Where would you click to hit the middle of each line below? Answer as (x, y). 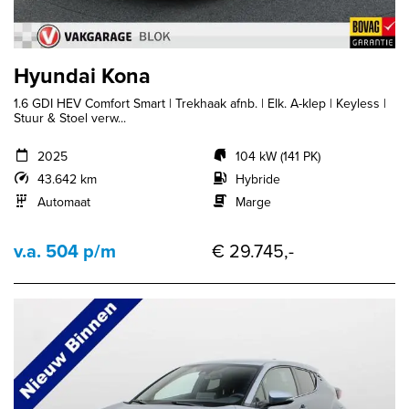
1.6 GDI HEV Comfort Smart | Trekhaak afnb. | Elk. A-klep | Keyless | (200, 104)
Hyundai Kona (82, 76)
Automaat (63, 202)
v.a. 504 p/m (65, 251)
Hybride (257, 179)
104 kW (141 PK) (278, 157)
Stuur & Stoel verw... (70, 118)
